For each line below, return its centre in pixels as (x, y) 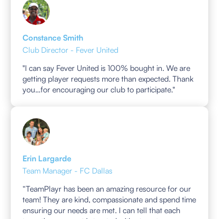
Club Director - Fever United (71, 50)
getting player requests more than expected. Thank (108, 79)
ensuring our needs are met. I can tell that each (102, 210)
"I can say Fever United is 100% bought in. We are (107, 68)
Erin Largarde (47, 159)
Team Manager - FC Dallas (68, 171)
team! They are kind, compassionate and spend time (109, 200)
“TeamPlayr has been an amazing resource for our (107, 189)
